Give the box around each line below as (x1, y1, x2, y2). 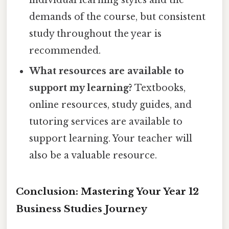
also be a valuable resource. (29, 150, 157, 162)
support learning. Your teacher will (29, 133, 193, 145)
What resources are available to (29, 65, 185, 77)
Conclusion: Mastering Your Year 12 (16, 186, 199, 198)
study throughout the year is (29, 28, 162, 40)
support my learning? (29, 82, 133, 94)
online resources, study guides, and (29, 99, 192, 111)
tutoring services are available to (29, 116, 183, 128)
